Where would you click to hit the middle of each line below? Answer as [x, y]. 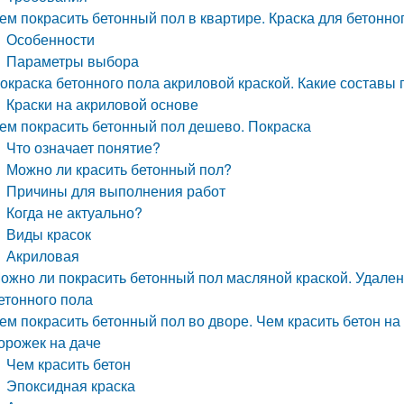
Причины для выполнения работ [116, 191]
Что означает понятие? [84, 147]
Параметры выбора [73, 61]
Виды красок [49, 234]
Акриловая [43, 256]
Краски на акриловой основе [103, 104]
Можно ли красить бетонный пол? [119, 169]
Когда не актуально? [75, 212]
